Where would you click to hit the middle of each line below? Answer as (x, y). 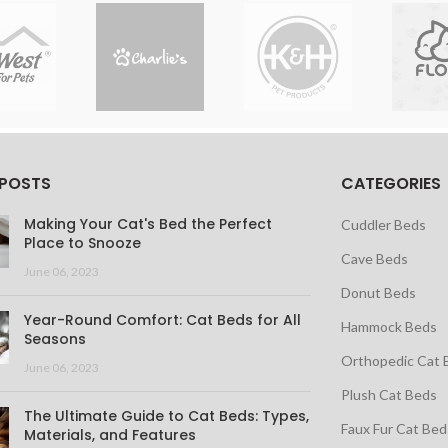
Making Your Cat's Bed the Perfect (147, 224)
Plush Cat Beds (388, 394)
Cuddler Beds (383, 224)
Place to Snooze (82, 243)
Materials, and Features (109, 435)
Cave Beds (374, 258)
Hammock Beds (388, 326)
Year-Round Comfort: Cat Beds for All (162, 320)
